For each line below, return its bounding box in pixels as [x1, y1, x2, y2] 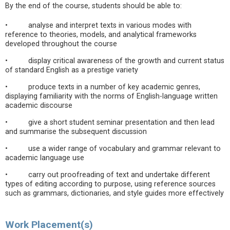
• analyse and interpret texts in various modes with [5, 21, 191, 30]
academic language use [5, 154, 84, 162]
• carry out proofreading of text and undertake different [5, 170, 210, 179]
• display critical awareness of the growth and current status [5, 56, 224, 65]
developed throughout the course [5, 40, 117, 48]
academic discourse [5, 101, 72, 110]
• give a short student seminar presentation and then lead [5, 118, 215, 127]
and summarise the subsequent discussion [5, 127, 147, 136]
